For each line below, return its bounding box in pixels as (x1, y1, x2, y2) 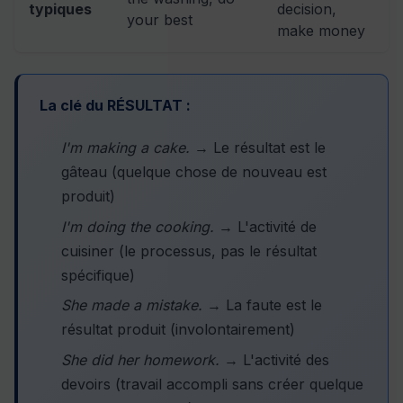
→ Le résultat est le (190, 139, 326, 157)
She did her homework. (61, 350, 219, 369)
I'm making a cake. (61, 139, 190, 157)
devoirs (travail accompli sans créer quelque (61, 374, 363, 393)
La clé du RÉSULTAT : (40, 96, 191, 115)
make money (277, 22, 365, 40)
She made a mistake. (61, 296, 202, 315)
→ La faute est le (202, 296, 322, 315)
